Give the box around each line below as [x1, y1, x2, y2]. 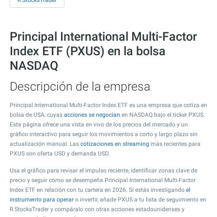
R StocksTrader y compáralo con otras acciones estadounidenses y [10, 206, 185, 213]
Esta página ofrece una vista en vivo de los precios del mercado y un [10, 121, 188, 128]
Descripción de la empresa [10, 79, 150, 93]
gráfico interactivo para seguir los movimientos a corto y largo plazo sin [10, 131, 198, 138]
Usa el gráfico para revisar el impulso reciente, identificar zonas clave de [10, 167, 197, 174]
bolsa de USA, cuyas [10, 111, 64, 118]
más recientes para [149, 140, 201, 147]
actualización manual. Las [10, 140, 80, 147]
